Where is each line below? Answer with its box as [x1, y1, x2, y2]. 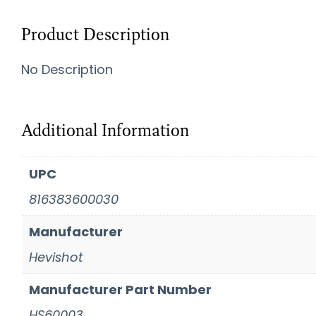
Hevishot [29, 248, 83, 267]
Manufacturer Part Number [29, 281, 212, 299]
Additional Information [21, 119, 189, 142]
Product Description [21, 23, 169, 46]
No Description [21, 61, 113, 79]
